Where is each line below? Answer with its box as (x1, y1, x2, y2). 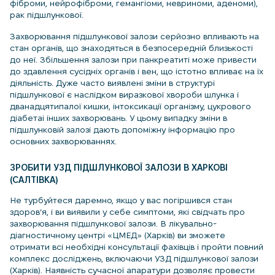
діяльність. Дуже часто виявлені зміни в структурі (10, 78, 215, 88)
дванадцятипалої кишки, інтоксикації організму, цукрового (10, 101, 251, 112)
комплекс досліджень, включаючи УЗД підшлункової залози (10, 253, 258, 263)
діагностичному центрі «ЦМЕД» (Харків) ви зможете (10, 230, 225, 240)
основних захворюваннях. (10, 136, 117, 147)
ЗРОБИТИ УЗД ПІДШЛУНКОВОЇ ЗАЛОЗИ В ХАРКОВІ (10, 162, 228, 172)
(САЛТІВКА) (10, 174, 58, 185)
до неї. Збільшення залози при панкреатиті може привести (10, 55, 257, 65)
